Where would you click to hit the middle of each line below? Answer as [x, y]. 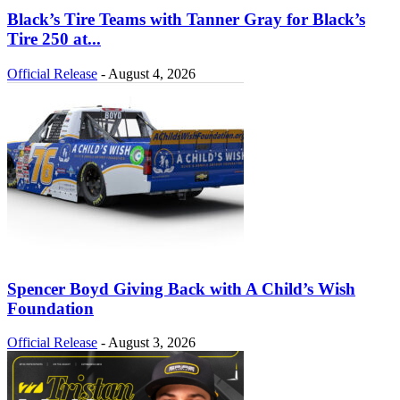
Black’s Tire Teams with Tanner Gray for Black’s [186, 20]
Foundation [50, 308]
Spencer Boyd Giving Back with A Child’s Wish [181, 288]
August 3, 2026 [152, 343]
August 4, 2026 [152, 73]
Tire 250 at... [54, 39]
